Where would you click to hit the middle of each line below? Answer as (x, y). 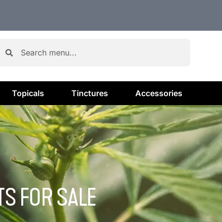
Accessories (159, 93)
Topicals (28, 93)
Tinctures (90, 93)
